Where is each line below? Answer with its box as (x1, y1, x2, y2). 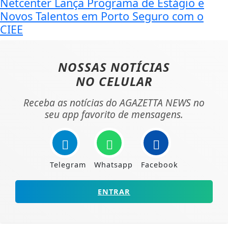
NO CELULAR (75, 72, 153, 90)
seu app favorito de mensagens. (45, 107, 183, 121)
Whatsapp (94, 159, 133, 169)
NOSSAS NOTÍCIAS (58, 58, 170, 75)
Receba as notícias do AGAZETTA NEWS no (23, 95, 205, 109)
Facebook (141, 159, 178, 169)
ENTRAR (98, 186, 130, 196)
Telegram (50, 159, 86, 169)
